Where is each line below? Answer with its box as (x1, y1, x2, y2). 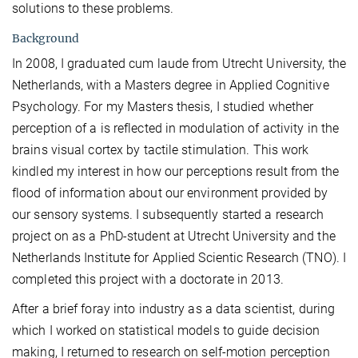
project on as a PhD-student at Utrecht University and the (12, 229, 336, 245)
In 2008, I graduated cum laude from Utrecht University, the (12, 56, 346, 72)
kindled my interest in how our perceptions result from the (12, 164, 339, 180)
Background (12, 31, 79, 46)
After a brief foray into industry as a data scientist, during (12, 301, 336, 317)
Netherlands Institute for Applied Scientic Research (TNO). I (12, 250, 347, 266)
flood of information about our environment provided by (12, 185, 328, 201)
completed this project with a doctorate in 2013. (12, 272, 284, 288)
